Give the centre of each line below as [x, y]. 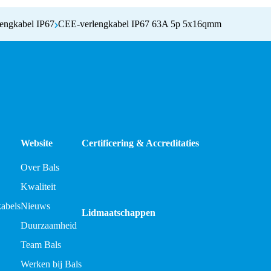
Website [37, 143]
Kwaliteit [38, 186]
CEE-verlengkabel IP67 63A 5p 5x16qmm [140, 24]
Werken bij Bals [51, 264]
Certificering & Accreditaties [140, 143]
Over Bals [40, 167]
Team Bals [41, 244]
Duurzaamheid [49, 225]
